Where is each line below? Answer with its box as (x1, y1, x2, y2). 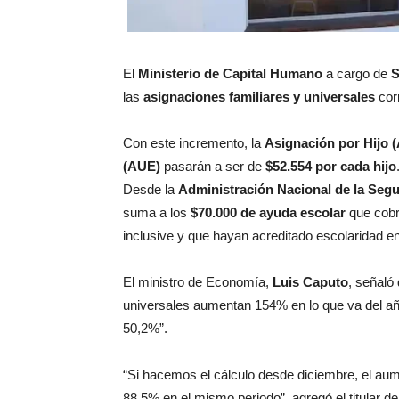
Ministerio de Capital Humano (138, 66, 322, 82)
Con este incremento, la (123, 135, 265, 151)
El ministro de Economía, (123, 274, 273, 290)
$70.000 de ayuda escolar (191, 205, 346, 221)
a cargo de (322, 66, 391, 82)
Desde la (123, 182, 178, 198)
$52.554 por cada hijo (265, 159, 396, 175)
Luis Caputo (273, 274, 348, 290)
